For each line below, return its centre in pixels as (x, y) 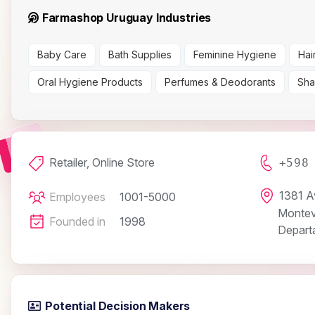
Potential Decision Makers (118, 306)
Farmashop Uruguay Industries (125, 18)
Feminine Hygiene (235, 55)
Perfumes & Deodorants (220, 82)
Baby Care (62, 55)
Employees (77, 197)
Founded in (77, 222)
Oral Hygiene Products (90, 82)
